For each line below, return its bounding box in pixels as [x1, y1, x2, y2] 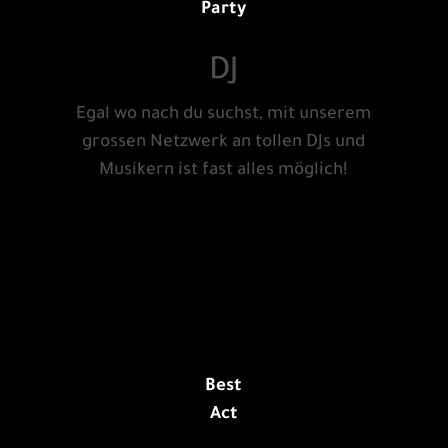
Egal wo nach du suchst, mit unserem [76, 106, 372, 126]
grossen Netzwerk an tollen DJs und [82, 134, 366, 154]
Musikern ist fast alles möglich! [99, 162, 349, 182]
